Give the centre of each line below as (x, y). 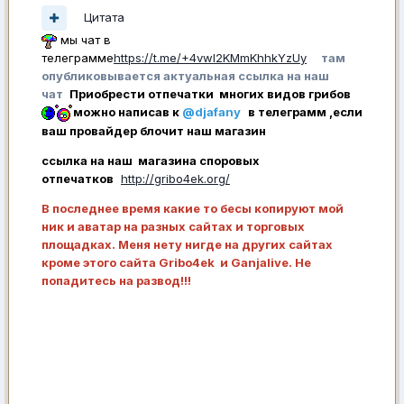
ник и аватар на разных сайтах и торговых (173, 227)
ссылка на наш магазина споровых (151, 161)
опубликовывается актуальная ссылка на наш (185, 75)
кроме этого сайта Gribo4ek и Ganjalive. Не (176, 263)
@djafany (211, 111)
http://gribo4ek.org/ (175, 179)
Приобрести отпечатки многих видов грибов (210, 93)
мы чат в (84, 39)
